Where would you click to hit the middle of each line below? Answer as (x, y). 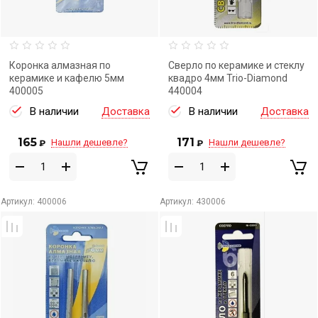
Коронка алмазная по (60, 65)
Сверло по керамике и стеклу (236, 65)
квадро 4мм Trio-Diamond (228, 78)
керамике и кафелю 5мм (68, 78)
